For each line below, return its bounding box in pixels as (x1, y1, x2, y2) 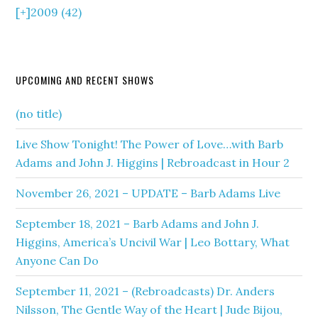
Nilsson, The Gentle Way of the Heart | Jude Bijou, (16, 302, 283, 317)
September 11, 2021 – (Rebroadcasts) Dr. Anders (16, 284, 275, 298)
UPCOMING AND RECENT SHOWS (16, 72, 155, 87)
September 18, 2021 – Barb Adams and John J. (16, 216, 260, 231)
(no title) (16, 106, 62, 121)
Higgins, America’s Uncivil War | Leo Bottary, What (16, 235, 290, 249)
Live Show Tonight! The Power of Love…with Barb (16, 137, 284, 151)
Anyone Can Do (16, 253, 99, 268)
